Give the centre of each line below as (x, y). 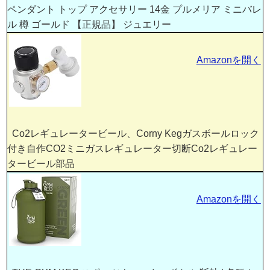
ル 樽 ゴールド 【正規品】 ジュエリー (89, 24)
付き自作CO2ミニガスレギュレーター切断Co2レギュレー (133, 148)
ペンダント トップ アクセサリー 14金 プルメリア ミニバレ (135, 9)
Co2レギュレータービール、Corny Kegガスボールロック (133, 133)
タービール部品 (41, 163)
